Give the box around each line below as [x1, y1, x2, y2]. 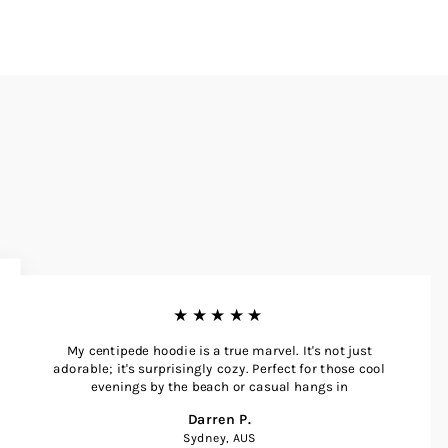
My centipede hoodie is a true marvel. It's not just [66, 342, 373, 359]
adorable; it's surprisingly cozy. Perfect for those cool [53, 360, 386, 377]
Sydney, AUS [183, 430, 256, 445]
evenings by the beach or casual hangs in [91, 378, 348, 395]
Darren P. [187, 410, 252, 428]
